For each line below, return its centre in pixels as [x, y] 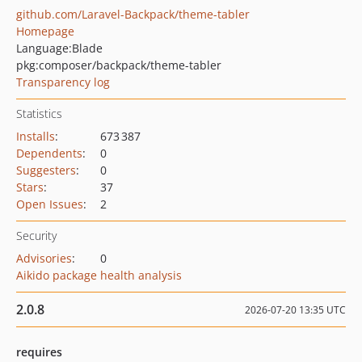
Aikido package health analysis [99, 275]
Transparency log [63, 82]
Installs [36, 136]
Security [36, 236]
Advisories [44, 258]
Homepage [45, 31]
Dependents [49, 153]
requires [39, 352]
